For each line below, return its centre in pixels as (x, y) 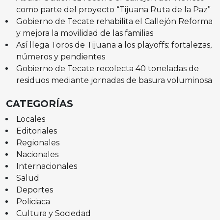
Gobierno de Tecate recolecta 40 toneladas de (107, 68)
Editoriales (36, 131)
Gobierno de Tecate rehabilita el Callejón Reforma (114, 21)
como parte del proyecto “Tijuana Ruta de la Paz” (113, 9)
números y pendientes (60, 56)
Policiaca (33, 201)
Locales (30, 119)
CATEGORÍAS (40, 103)
